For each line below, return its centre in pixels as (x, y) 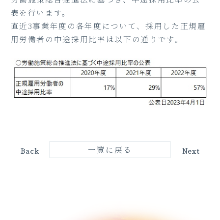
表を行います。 (41, 13)
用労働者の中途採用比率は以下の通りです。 (97, 39)
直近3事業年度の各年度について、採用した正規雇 (108, 26)
